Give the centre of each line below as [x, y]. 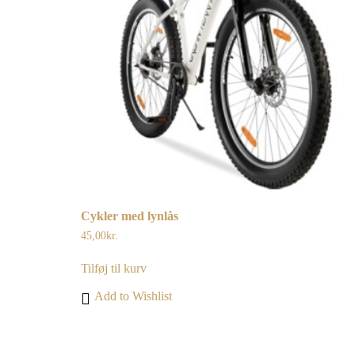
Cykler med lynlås [130, 216]
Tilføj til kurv [114, 269]
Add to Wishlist [133, 296]
